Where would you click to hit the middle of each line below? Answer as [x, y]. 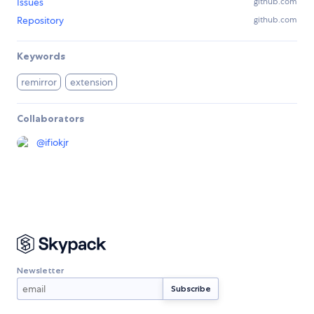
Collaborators [50, 119]
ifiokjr [57, 143]
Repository [40, 21]
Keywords [41, 56]
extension [91, 82]
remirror [39, 82]
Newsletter [40, 270]
